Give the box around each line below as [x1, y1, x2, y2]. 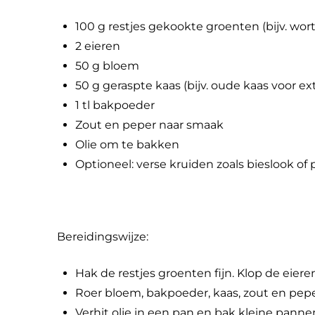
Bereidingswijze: [56, 230, 148, 244]
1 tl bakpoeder [75, 98, 155, 112]
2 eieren [75, 39, 120, 53]
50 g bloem [75, 59, 139, 73]
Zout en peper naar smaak [75, 118, 224, 132]
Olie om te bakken [75, 138, 179, 152]
